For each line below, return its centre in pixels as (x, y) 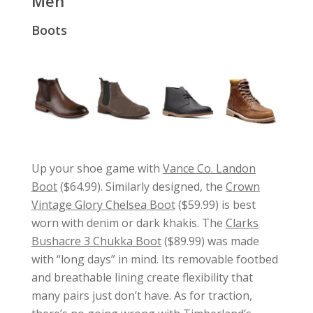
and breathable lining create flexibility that (142, 278)
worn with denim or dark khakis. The (128, 223)
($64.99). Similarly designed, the (141, 187)
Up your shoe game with (97, 169)
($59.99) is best (215, 205)
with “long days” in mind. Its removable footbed (154, 260)
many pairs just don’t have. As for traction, (141, 296)
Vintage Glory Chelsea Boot (103, 205)
